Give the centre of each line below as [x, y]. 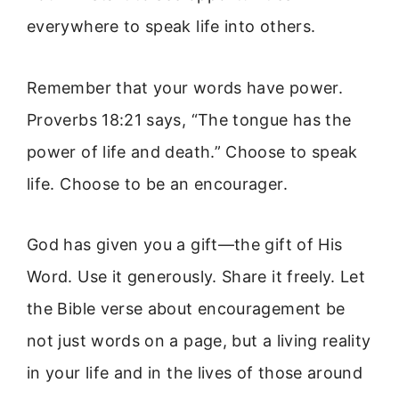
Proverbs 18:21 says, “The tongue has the [189, 119]
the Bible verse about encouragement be [186, 309]
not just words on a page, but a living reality [199, 341]
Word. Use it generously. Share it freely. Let [196, 277]
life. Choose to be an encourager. [157, 183]
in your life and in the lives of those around [195, 373]
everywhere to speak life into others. [171, 27]
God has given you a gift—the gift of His [185, 245]
